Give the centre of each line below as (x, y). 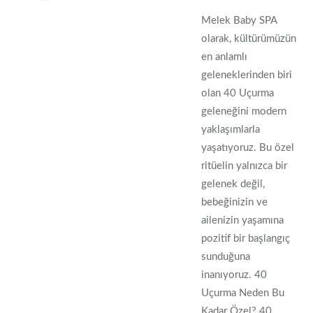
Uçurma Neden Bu (243, 293)
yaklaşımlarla (231, 130)
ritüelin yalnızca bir (245, 166)
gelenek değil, (233, 184)
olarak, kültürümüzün (249, 39)
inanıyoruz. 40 (234, 275)
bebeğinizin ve (235, 202)
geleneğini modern (244, 111)
